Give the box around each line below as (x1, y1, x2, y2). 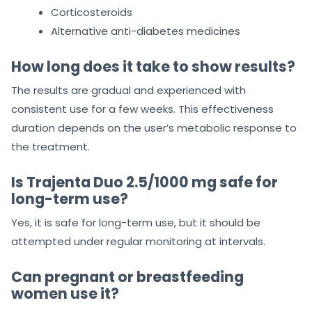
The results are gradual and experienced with (11, 83, 246, 98)
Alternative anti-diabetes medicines (51, 24, 240, 39)
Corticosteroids (51, 5, 132, 20)
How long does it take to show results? (11, 56, 295, 77)
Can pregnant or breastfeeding (11, 267, 244, 288)
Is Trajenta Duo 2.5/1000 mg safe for (11, 172, 278, 193)
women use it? (11, 283, 119, 304)
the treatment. (11, 139, 90, 155)
